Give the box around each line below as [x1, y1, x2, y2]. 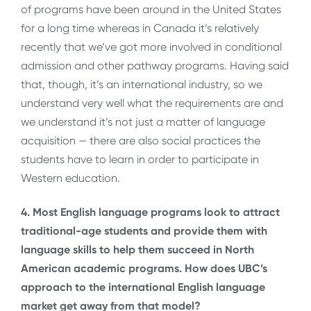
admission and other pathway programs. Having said [21, 58, 289, 72]
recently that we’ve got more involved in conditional [21, 40, 282, 53]
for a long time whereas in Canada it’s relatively [21, 21, 259, 35]
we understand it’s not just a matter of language [21, 115, 265, 128]
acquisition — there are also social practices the [21, 133, 260, 147]
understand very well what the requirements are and [21, 96, 283, 110]
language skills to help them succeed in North [21, 243, 254, 257]
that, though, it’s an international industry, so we [21, 77, 262, 91]
